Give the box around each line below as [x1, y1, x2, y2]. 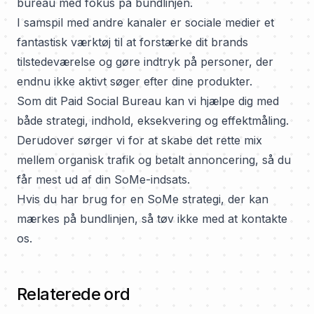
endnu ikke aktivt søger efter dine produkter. [17, 74, 252, 88]
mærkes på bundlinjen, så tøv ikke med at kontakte [17, 212, 287, 226]
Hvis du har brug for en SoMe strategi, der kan [17, 192, 268, 206]
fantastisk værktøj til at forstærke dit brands [17, 35, 248, 49]
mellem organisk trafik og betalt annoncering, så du [17, 153, 291, 167]
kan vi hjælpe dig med [161, 94, 279, 108]
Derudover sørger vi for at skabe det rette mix [17, 133, 262, 147]
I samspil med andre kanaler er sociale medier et [17, 15, 274, 29]
